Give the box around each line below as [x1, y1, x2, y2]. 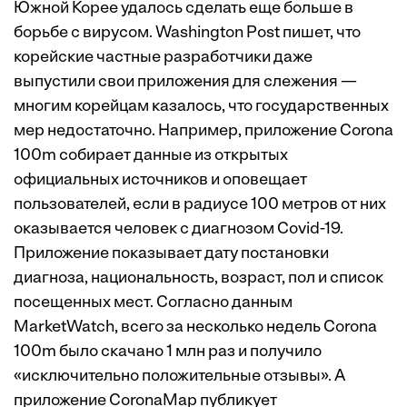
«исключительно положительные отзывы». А [14, 368, 345, 386]
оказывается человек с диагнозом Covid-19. [14, 221, 343, 239]
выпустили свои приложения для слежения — [14, 74, 357, 92]
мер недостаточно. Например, [14, 123, 244, 141]
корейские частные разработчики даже [14, 49, 313, 67]
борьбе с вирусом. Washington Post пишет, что [14, 25, 361, 43]
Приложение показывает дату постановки [14, 245, 329, 263]
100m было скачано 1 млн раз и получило [14, 343, 322, 362]
